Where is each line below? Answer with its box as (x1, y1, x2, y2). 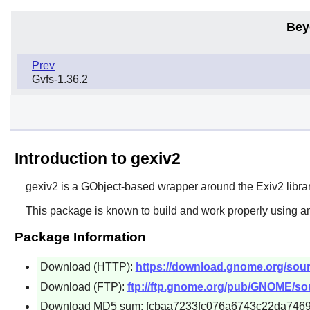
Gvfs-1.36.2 (32, 73, 88, 85)
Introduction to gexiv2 (14, 149, 181, 167)
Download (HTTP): (39, 260, 136, 273)
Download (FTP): (39, 280, 127, 293)
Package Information (14, 229, 146, 244)
